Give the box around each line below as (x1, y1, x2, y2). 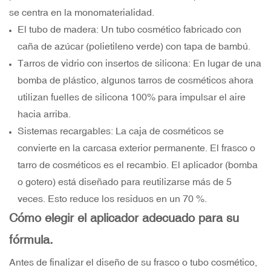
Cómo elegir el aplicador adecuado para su (9, 211, 239, 225)
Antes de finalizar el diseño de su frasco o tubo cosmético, (9, 256, 257, 268)
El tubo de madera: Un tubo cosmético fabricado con (18, 24, 242, 35)
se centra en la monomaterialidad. (9, 7, 154, 18)
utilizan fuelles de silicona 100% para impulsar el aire (18, 91, 246, 103)
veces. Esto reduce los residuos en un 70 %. (18, 193, 207, 204)
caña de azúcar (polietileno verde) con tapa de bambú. (18, 41, 251, 52)
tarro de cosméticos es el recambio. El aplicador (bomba (18, 159, 258, 171)
